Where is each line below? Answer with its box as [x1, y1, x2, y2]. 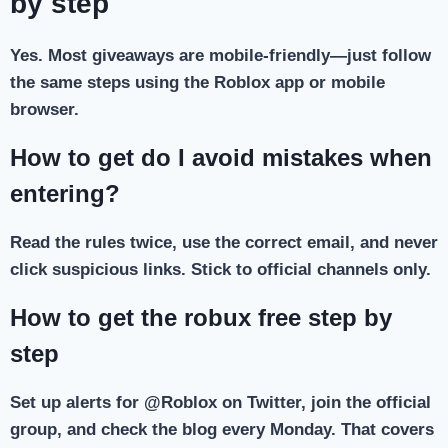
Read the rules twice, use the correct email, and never [10, 233, 438, 253]
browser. [10, 100, 79, 120]
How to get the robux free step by [10, 304, 392, 332]
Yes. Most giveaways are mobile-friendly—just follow [10, 46, 431, 66]
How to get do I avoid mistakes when [10, 144, 432, 172]
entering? [10, 180, 120, 208]
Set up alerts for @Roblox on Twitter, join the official [10, 393, 431, 413]
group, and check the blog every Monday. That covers [10, 420, 434, 440]
